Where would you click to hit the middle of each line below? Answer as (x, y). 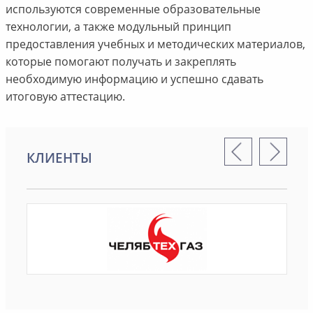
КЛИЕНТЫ (59, 158)
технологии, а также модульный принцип (118, 26)
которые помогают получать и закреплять (121, 61)
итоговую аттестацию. (65, 96)
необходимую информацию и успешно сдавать (134, 79)
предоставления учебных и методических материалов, (155, 44)
